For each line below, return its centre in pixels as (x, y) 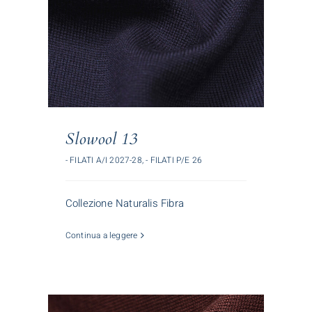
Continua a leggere (101, 235)
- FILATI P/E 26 (174, 160)
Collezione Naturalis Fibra (124, 203)
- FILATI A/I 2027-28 (103, 160)
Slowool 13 (101, 139)
